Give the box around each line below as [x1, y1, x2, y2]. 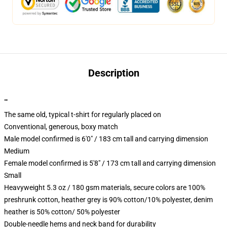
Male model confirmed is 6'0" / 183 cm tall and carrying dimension [4, 135, 208, 143]
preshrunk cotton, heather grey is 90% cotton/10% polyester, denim [4, 196, 213, 204]
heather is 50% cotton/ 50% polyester [4, 208, 120, 216]
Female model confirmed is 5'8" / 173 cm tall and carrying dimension [4, 159, 216, 167]
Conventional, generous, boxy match [4, 123, 118, 131]
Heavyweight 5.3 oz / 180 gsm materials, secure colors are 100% [4, 183, 205, 192]
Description [88, 67, 139, 79]
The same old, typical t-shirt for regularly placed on [4, 110, 161, 119]
